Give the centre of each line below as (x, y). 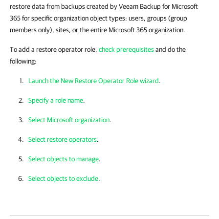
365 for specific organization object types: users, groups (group (99, 18)
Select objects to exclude (63, 178)
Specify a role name (56, 100)
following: (23, 61)
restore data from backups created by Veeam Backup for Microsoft (104, 6)
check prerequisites (126, 49)
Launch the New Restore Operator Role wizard (94, 81)
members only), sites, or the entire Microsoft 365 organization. (98, 30)
